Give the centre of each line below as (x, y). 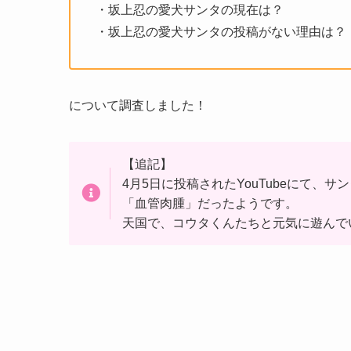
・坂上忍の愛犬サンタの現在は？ (190, 10)
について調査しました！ (138, 105)
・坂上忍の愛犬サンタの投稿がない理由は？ (221, 32)
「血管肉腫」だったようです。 (210, 203)
